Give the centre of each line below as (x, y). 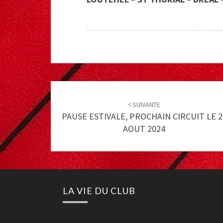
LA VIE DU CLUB (99, 190)
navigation (85, 105)
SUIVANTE (145, 104)
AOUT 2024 (144, 128)
